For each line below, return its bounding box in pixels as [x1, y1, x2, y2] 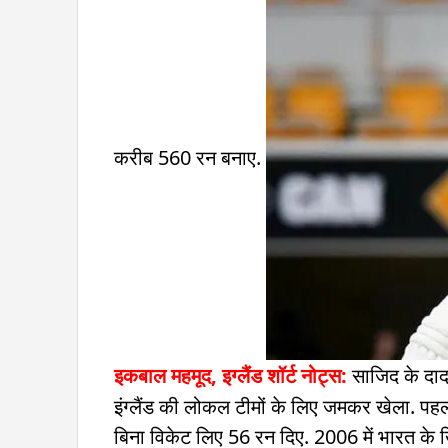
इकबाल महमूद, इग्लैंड [114, 361, 262, 389]
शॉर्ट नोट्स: [267, 361, 347, 389]
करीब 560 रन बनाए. [114, 144, 266, 172]
